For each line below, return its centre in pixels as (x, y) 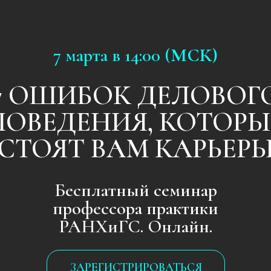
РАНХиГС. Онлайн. (97, 162)
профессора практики (97, 149)
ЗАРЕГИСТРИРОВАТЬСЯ (97, 191)
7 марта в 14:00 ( (80, 40)
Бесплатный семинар (97, 136)
